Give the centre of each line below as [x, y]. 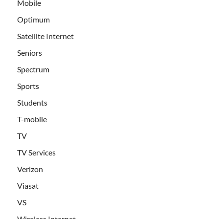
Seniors [30, 53]
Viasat [28, 186]
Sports [28, 86]
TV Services [36, 153]
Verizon [30, 169]
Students [32, 103]
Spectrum [33, 69]
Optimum [33, 20]
